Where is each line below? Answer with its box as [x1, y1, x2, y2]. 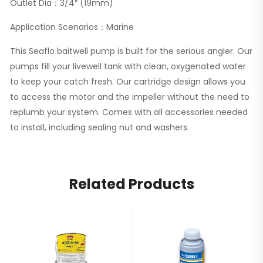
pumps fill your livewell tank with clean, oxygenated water [10, 60, 246, 72]
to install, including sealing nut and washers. [10, 121, 189, 133]
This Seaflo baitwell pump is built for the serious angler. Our [10, 45, 252, 57]
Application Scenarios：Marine [10, 21, 134, 33]
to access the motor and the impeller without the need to [10, 90, 249, 103]
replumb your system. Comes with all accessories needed [10, 106, 248, 118]
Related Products [69, 174, 194, 194]
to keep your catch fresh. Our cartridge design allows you [10, 75, 245, 87]
